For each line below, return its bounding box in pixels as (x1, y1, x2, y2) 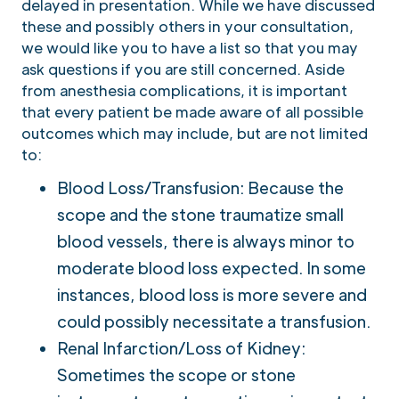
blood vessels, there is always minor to (57, 230, 354, 251)
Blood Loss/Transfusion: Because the (57, 176, 344, 198)
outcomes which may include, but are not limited (21, 123, 368, 142)
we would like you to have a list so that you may (21, 37, 358, 57)
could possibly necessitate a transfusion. (57, 310, 370, 331)
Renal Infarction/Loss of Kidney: (57, 337, 305, 358)
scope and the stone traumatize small (57, 203, 344, 224)
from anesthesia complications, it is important (21, 80, 347, 100)
